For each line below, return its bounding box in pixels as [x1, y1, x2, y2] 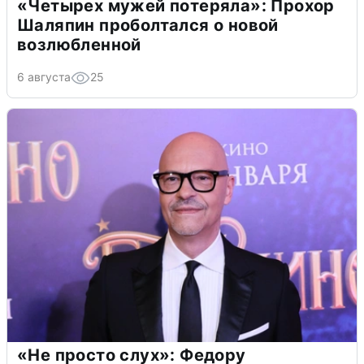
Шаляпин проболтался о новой [17, 15, 279, 36]
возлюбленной [17, 35, 141, 55]
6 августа [17, 70, 71, 84]
